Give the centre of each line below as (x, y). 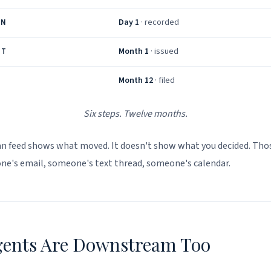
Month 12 (136, 80)
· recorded (159, 22)
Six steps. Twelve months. (135, 114)
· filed (164, 80)
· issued (164, 51)
